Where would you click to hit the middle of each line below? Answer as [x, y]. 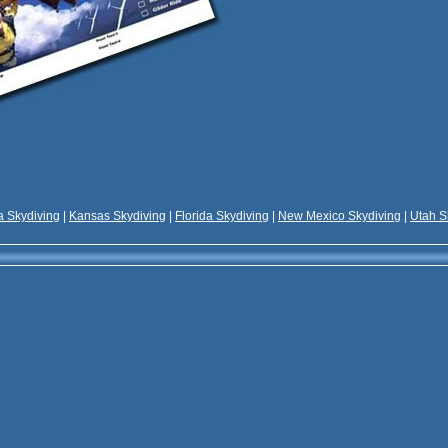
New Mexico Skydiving [339, 216]
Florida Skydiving [222, 216]
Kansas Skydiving [117, 216]
